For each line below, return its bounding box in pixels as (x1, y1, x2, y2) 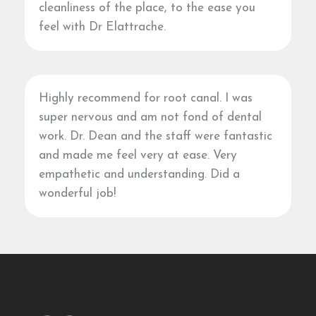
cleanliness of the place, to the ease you (38, 1, 255, 14)
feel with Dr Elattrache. (38, 20, 166, 33)
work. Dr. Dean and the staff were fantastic (38, 130, 272, 143)
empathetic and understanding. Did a (38, 169, 240, 181)
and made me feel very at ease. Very (38, 150, 237, 162)
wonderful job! (38, 188, 116, 200)
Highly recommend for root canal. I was (38, 92, 253, 105)
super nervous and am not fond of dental (38, 111, 262, 124)
